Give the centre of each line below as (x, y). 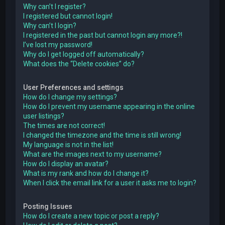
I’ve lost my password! (58, 44)
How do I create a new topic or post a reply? (91, 216)
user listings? (44, 116)
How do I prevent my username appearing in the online (109, 106)
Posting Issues (48, 206)
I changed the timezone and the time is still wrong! (102, 135)
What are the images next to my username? (93, 154)
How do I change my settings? (70, 97)
